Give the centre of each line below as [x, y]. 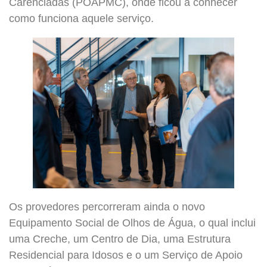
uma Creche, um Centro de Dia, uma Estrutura [120, 239]
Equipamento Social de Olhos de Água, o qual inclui [132, 223]
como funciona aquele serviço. [81, 18]
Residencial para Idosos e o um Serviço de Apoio [126, 255]
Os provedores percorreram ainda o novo [107, 207]
